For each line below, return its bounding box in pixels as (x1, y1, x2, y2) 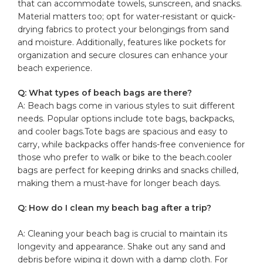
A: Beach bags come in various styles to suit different (18, 100, 235, 111)
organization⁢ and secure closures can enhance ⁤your (18, 49, 228, 60)
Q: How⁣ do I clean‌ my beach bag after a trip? (18, 202, 212, 213)
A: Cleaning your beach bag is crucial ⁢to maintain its (18, 228, 228, 239)
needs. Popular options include (18, 113, 146, 124)
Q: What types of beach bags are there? (18, 87, 193, 98)
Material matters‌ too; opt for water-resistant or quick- (18, 11, 236, 22)
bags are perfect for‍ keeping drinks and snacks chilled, (18, 164, 239, 176)
